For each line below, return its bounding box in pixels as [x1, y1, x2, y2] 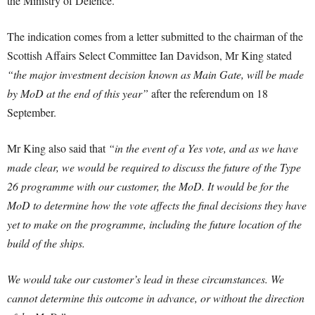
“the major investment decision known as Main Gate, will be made [7, 67, 304, 82]
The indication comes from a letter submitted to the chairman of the [7, 29, 303, 44]
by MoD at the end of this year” [7, 86, 148, 101]
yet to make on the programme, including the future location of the [7, 217, 302, 231]
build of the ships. [7, 236, 85, 250]
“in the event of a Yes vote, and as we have [108, 141, 298, 155]
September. [7, 105, 56, 120]
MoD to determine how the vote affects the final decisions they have [7, 198, 307, 212]
